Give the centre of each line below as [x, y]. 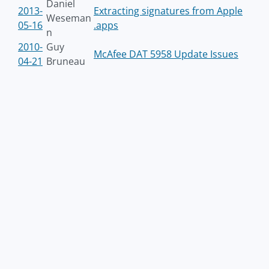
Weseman [69, 18]
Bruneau [66, 61]
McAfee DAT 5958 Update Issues [166, 54]
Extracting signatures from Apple [168, 11]
